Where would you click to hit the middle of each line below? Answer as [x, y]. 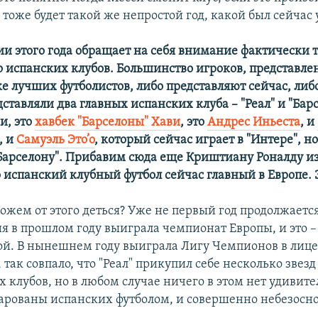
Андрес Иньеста [254, 122]
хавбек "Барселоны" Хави [108, 122]
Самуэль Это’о [56, 140]
